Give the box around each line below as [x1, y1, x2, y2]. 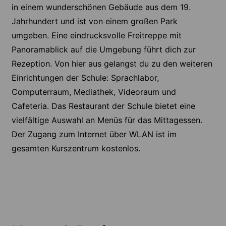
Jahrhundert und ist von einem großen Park [12, 16, 178, 26]
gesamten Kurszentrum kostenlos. [12, 143, 140, 153]
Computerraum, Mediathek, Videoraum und [12, 86, 176, 97]
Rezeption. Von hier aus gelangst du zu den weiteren [12, 58, 212, 69]
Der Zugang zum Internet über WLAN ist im [12, 129, 177, 139]
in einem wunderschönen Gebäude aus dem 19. [12, 2, 191, 12]
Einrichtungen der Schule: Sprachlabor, [12, 72, 159, 83]
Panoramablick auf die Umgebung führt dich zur [12, 44, 196, 54]
